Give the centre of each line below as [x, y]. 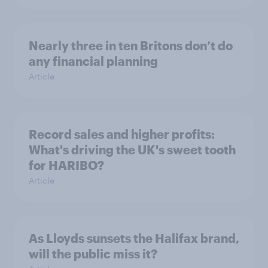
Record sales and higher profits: [122, 134]
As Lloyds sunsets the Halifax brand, [134, 238]
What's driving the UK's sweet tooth [132, 150]
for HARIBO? [66, 165]
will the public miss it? [93, 254]
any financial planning [93, 61]
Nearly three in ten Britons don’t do [131, 45]
